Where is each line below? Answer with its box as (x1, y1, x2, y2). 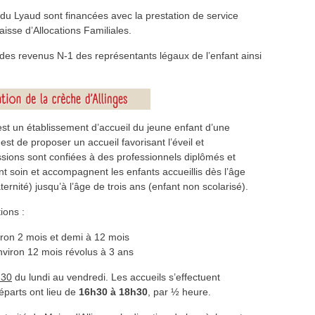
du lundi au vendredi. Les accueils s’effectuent (12, 271, 220, 283)
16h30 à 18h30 (79, 286, 148, 297)
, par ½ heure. (148, 286, 211, 297)
